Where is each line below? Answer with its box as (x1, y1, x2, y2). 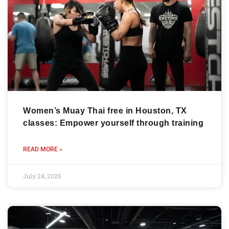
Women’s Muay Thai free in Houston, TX (23, 106, 187, 116)
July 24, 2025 (23, 172, 61, 180)
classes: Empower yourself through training (23, 119, 203, 128)
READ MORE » (23, 146, 62, 153)
